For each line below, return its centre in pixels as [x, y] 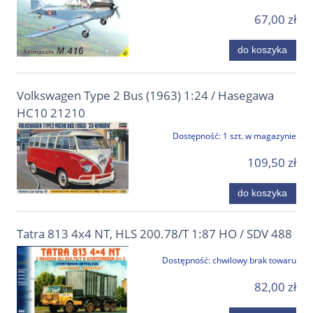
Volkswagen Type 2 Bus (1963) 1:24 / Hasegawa [145, 96]
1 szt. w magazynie [260, 136]
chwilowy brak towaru [254, 261]
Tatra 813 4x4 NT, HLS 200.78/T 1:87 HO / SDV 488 [154, 234]
